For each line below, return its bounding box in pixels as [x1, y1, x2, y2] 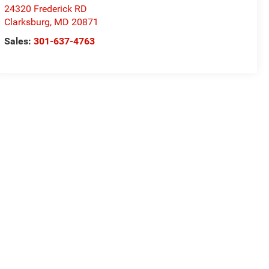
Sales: [4, 35, 34, 47]
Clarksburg [4, 16, 50, 28]
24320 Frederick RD [4, 3, 88, 15]
